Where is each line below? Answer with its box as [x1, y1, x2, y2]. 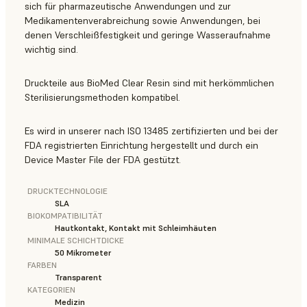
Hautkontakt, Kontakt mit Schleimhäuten [55, 223, 217, 234]
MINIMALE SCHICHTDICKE [27, 235, 124, 246]
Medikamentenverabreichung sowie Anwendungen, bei [25, 14, 260, 27]
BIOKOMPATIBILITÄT [27, 210, 103, 221]
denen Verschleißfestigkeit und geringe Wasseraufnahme [25, 29, 271, 42]
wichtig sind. [25, 43, 78, 56]
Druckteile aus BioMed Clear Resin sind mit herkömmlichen [25, 77, 274, 90]
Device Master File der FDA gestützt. [25, 153, 181, 167]
